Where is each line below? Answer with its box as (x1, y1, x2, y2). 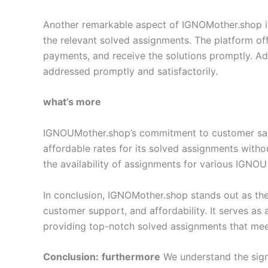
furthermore (102, 251, 160, 263)
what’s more (43, 96, 101, 108)
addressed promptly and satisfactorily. (43, 65, 218, 77)
